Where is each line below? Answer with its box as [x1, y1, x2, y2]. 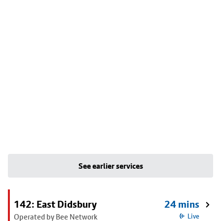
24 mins [164, 198, 199, 210]
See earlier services [78, 161, 143, 171]
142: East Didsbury [14, 198, 97, 210]
